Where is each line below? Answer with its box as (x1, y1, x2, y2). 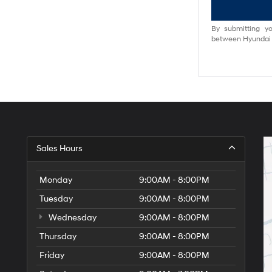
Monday (39, 175, 72, 185)
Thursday (39, 231, 76, 242)
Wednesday (47, 212, 97, 223)
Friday (39, 250, 64, 260)
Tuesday (39, 194, 73, 204)
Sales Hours (36, 143, 83, 154)
